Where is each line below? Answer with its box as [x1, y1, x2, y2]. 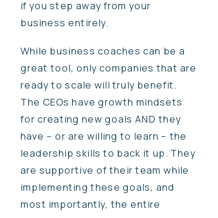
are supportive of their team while [20, 163, 189, 177]
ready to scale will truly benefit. [20, 78, 177, 91]
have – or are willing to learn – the [20, 129, 187, 143]
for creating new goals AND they [20, 112, 181, 126]
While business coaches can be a [20, 44, 185, 57]
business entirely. [20, 16, 109, 30]
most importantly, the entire [20, 197, 161, 211]
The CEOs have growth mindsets [20, 95, 183, 109]
